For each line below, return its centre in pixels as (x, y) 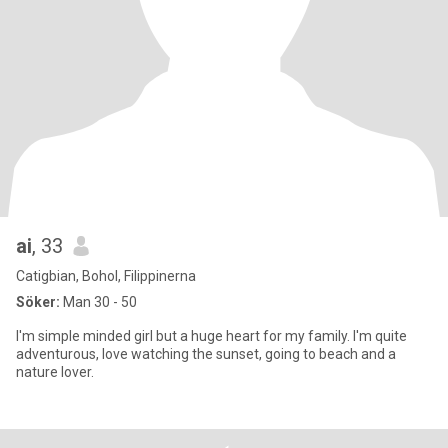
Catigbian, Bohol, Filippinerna (106, 276)
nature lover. (55, 372)
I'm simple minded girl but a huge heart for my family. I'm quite (211, 336)
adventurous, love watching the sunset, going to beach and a (206, 354)
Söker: (38, 302)
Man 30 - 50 (98, 302)
